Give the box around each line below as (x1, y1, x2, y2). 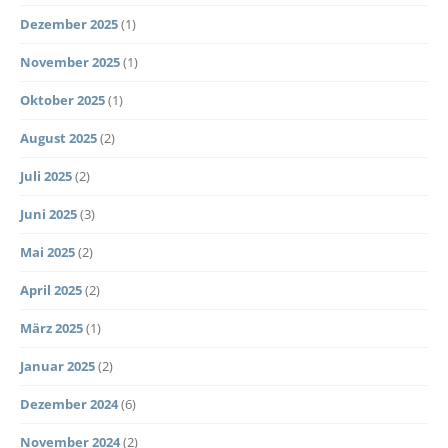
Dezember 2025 (20, 14, 118, 33)
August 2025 (20, 128, 97, 147)
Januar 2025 (20, 356, 95, 375)
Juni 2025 (20, 204, 77, 223)
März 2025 (20, 318, 83, 337)
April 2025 (20, 280, 82, 299)
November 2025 (20, 52, 120, 71)
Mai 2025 (20, 242, 75, 261)
